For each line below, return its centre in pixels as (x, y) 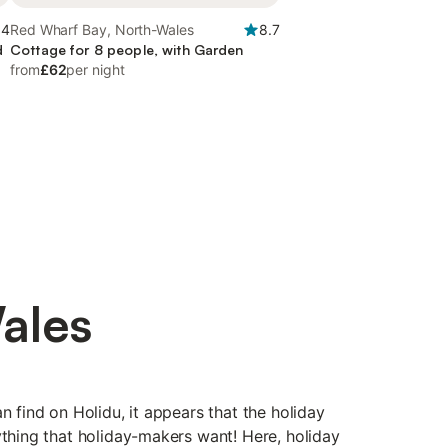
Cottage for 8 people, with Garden (127, 49)
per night (95, 69)
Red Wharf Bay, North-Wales (102, 29)
